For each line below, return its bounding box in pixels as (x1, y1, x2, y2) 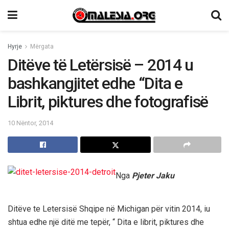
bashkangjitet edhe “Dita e (8, 74, 182, 93)
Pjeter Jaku (132, 170, 174, 180)
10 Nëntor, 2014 (8, 119, 53, 127)
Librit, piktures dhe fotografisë (8, 92, 209, 111)
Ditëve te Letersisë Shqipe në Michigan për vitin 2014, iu (8, 203, 210, 214)
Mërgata (30, 43, 54, 50)
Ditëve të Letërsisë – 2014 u (8, 55, 194, 75)
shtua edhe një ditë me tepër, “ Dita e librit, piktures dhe (8, 217, 204, 227)
